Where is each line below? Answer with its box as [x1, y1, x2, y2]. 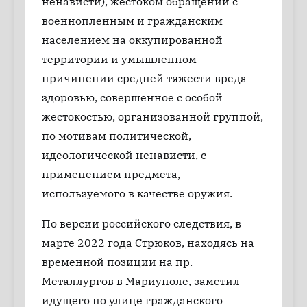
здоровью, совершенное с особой [42, 90, 223, 104]
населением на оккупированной [42, 33, 223, 47]
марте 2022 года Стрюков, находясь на [42, 236, 254, 249]
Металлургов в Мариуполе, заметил [42, 274, 240, 288]
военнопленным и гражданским [42, 14, 223, 27]
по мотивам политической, [42, 129, 191, 143]
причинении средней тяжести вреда [42, 71, 247, 85]
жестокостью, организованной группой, [42, 110, 263, 123]
